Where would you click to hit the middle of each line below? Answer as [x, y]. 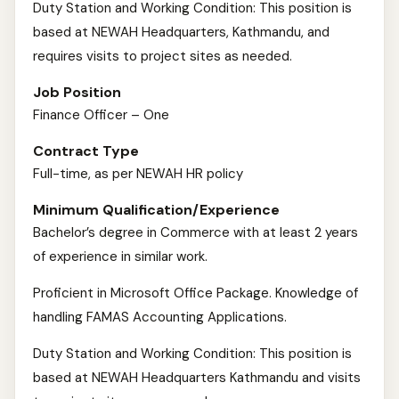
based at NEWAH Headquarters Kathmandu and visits [197, 378]
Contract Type [86, 151]
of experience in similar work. [120, 256]
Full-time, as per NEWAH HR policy [138, 174]
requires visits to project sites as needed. [163, 56]
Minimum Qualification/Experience [156, 210]
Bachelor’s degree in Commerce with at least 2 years [195, 232]
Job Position [77, 92]
